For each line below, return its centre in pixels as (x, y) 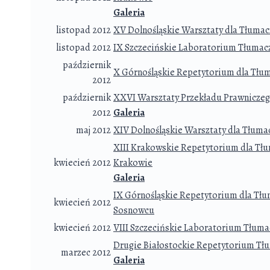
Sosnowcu (134, 211)
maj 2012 (93, 130)
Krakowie (133, 163)
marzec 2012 (86, 253)
